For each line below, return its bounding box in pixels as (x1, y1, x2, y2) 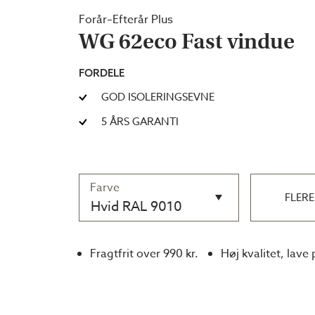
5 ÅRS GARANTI (101, 114, 179, 129)
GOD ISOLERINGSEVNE (101, 89, 214, 105)
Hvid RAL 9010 (91, 197, 182, 215)
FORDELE (79, 66, 124, 79)
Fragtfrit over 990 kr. (90, 245, 198, 262)
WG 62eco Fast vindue (79, 28, 295, 55)
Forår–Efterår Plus (79, 11, 173, 28)
